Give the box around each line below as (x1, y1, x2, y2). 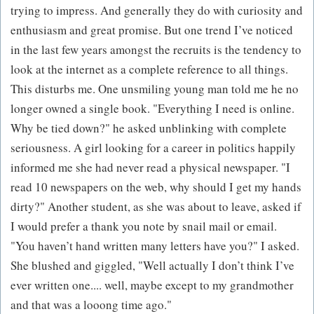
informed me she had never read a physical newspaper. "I (11, 159, 290, 176)
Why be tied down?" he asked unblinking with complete (11, 120, 287, 137)
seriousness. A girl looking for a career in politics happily (11, 139, 296, 156)
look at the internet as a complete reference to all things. (11, 61, 288, 78)
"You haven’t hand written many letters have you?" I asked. (11, 238, 299, 254)
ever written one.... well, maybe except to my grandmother (11, 277, 294, 294)
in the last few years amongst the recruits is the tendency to (11, 41, 301, 58)
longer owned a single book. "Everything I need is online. (11, 100, 294, 117)
